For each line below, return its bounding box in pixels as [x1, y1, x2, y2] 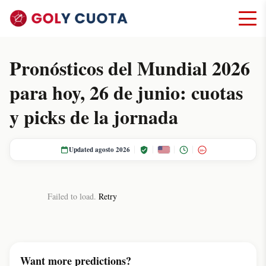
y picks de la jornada [9, 103, 178, 131]
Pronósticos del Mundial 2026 [9, 54, 250, 83]
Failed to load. [47, 191, 99, 202]
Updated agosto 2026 [68, 145, 130, 155]
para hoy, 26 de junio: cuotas [9, 78, 243, 107]
